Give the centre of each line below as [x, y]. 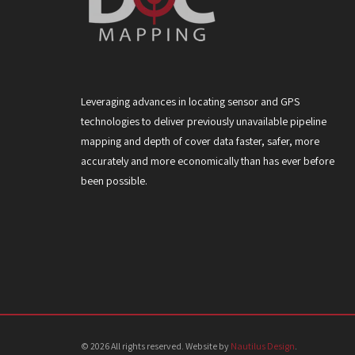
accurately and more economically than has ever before [208, 160]
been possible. [114, 180]
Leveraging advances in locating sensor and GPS [190, 101]
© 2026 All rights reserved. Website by [156, 345]
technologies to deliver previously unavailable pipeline [204, 121]
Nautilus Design [263, 345]
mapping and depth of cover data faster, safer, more [200, 141]
